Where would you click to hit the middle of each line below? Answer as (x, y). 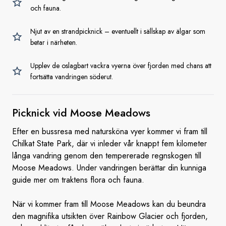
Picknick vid (40, 113)
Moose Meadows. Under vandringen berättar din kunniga (109, 168)
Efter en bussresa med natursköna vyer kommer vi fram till (110, 131)
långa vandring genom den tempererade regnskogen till (107, 156)
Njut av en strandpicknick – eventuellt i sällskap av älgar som (118, 31)
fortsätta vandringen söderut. (72, 77)
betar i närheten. (54, 42)
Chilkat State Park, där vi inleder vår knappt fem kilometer (109, 144)
